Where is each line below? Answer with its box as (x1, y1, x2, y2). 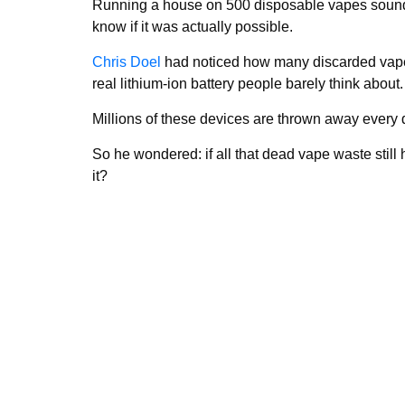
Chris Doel (92, 54, 161, 70)
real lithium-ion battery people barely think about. (92, 76, 403, 91)
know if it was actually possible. (92, 19, 293, 34)
